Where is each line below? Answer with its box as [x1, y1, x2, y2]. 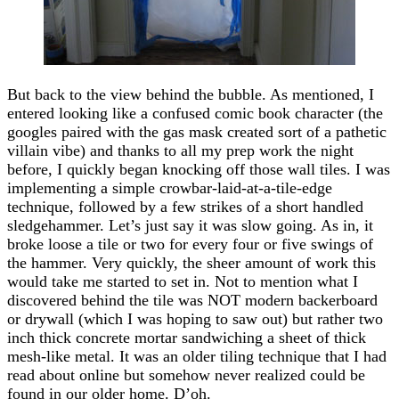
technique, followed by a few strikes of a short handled [7, 197, 363, 216]
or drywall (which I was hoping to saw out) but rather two [7, 309, 383, 328]
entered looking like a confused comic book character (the [7, 103, 383, 122]
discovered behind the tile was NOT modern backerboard [7, 290, 378, 309]
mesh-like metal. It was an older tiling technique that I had [7, 346, 387, 365]
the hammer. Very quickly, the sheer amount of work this [7, 253, 376, 272]
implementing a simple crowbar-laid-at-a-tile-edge [7, 178, 332, 197]
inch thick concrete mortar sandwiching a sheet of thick [7, 328, 366, 346]
